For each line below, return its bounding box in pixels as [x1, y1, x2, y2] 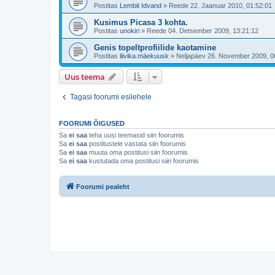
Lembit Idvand [120, 2, 161, 10]
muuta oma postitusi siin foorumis [87, 149, 188, 157]
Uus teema [64, 71, 105, 83]
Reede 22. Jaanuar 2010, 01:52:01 [169, 2, 272, 10]
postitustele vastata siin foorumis [87, 140, 186, 148]
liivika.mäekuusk [120, 52, 169, 60]
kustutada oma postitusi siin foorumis [87, 157, 199, 165]
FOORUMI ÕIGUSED [59, 120, 125, 128]
